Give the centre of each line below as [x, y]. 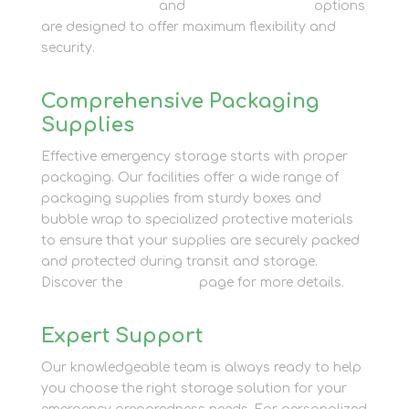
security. [68, 47]
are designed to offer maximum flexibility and [188, 26]
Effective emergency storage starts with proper [194, 156]
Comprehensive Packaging [180, 101]
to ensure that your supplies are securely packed [200, 240]
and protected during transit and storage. [179, 261]
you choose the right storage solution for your [194, 388]
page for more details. [269, 282]
